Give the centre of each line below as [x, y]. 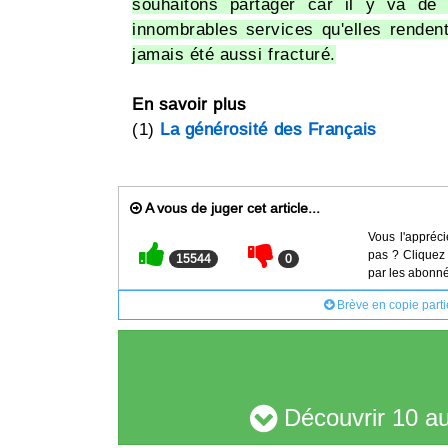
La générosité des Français [268, 130]
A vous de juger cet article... [231, 208]
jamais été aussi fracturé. [234, 55]
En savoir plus [189, 105]
